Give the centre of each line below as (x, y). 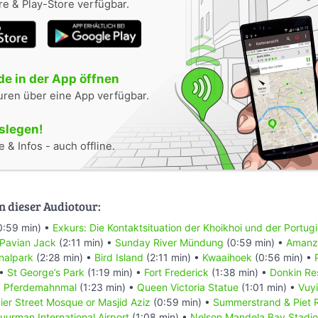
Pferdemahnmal (40, 287)
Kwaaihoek (227, 257)
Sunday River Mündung (169, 242)
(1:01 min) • (268, 287)
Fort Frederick (176, 272)
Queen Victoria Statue (188, 287)
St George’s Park (46, 272)
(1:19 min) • (114, 272)
